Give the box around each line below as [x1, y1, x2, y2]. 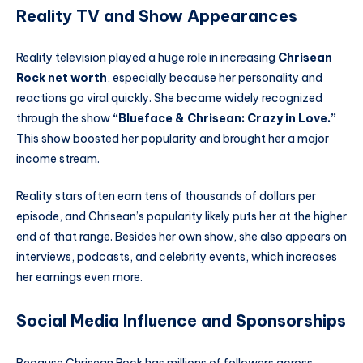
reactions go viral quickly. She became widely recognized [16, 91, 322, 106]
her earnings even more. [16, 270, 143, 285]
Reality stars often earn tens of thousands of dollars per [16, 189, 316, 204]
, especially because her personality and [107, 70, 322, 86]
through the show [16, 111, 113, 126]
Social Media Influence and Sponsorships [16, 310, 346, 331]
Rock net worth [16, 70, 107, 86]
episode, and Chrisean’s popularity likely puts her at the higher [16, 209, 347, 224]
